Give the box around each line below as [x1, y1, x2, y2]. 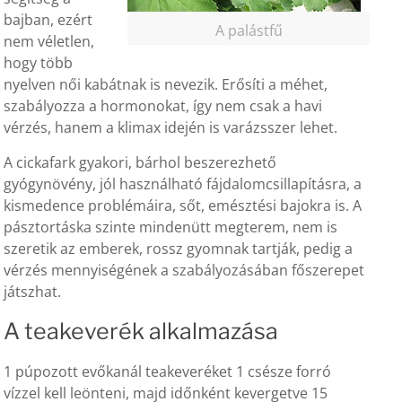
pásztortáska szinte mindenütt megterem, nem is [4, 217, 338, 238]
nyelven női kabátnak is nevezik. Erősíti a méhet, [4, 74, 328, 95]
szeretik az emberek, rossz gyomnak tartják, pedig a [4, 239, 354, 259]
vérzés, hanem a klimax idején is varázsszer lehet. [4, 118, 338, 138]
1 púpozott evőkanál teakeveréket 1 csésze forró [4, 362, 332, 382]
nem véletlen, [4, 31, 95, 52]
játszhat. [4, 282, 62, 302]
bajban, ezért [4, 10, 93, 31]
